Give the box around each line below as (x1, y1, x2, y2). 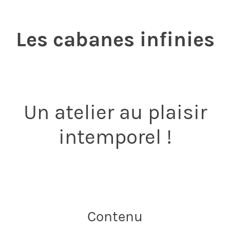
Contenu (87, 207, 143, 225)
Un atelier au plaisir (23, 100, 207, 124)
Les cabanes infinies (15, 27, 215, 51)
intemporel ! (58, 124, 172, 149)
